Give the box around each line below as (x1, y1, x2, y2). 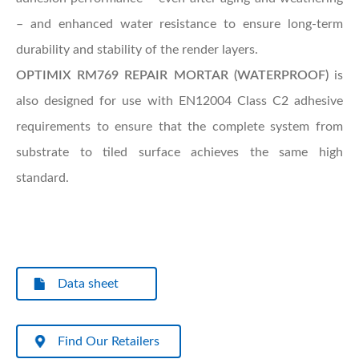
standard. (16, 171, 69, 184)
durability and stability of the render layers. (16, 42, 258, 56)
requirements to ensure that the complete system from (16, 119, 343, 133)
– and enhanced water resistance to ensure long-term (16, 17, 343, 30)
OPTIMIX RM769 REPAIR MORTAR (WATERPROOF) (16, 68, 329, 82)
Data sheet (58, 276, 119, 290)
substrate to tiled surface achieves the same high (16, 145, 343, 159)
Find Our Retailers (58, 334, 159, 348)
